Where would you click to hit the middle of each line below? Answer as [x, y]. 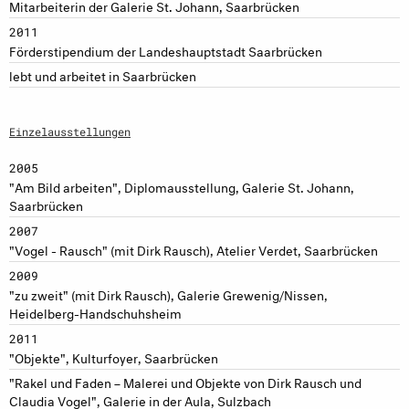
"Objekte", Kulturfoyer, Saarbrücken [114, 356]
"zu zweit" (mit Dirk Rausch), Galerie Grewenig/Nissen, [168, 293]
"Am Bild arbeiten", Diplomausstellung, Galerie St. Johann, [182, 185]
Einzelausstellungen [70, 131]
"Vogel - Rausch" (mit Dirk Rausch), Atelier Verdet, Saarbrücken [194, 248]
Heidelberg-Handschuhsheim [95, 311]
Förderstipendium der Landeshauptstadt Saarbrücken [166, 49]
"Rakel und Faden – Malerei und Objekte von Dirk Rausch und [185, 381]
